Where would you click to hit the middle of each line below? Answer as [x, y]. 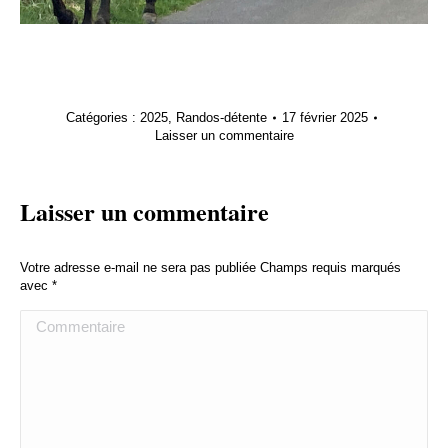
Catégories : [102, 117]
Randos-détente [221, 117]
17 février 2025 [324, 117]
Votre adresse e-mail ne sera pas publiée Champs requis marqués [210, 267]
